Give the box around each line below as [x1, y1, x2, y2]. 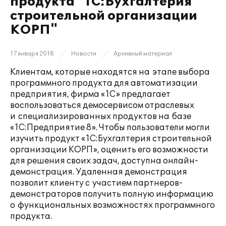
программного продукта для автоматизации [10, 78, 198, 88]
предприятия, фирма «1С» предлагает [10, 89, 171, 99]
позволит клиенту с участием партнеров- [10, 178, 183, 188]
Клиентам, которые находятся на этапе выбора [10, 67, 210, 77]
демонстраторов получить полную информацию [10, 189, 213, 199]
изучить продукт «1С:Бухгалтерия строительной [10, 134, 212, 144]
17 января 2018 [10, 50, 54, 57]
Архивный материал [114, 50, 172, 57]
